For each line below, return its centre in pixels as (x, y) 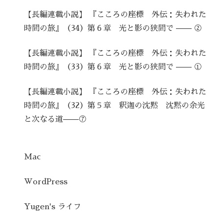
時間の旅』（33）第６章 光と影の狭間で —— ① (113, 67)
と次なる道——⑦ (55, 120)
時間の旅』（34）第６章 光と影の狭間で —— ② (113, 28)
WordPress (46, 182)
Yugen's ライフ (53, 207)
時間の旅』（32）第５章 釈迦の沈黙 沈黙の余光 (115, 106)
